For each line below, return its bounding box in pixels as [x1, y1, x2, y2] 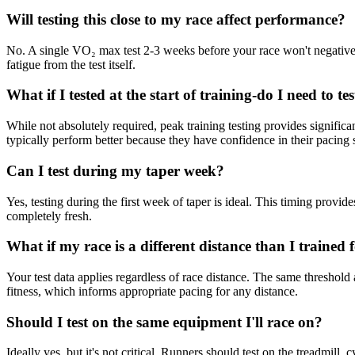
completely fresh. [6, 208, 92, 223]
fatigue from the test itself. [6, 57, 136, 71]
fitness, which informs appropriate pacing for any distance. [6, 284, 298, 298]
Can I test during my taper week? [6, 162, 224, 179]
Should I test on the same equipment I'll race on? [6, 313, 323, 330]
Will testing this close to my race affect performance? [6, 10, 345, 28]
